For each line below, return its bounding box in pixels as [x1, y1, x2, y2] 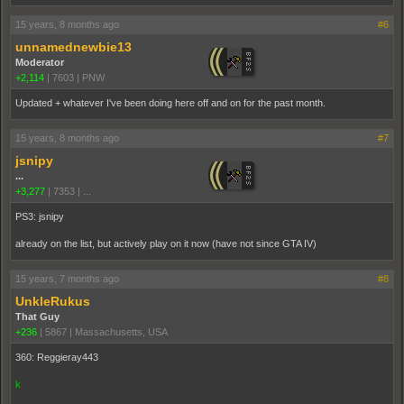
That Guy [15, 311, 60, 323]
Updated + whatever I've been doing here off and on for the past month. [15, 97, 326, 109]
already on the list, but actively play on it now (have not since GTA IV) [15, 238, 317, 250]
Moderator [15, 57, 64, 69]
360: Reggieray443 [15, 352, 98, 363]
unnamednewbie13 [15, 40, 132, 55]
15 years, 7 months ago [15, 273, 119, 285]
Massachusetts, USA [75, 326, 168, 338]
